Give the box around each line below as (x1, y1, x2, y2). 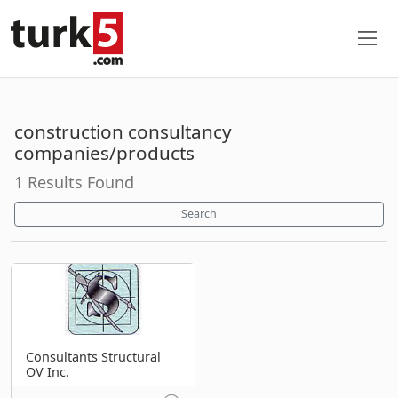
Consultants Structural (26, 347, 161, 365)
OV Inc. (26, 362, 69, 380)
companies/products (14, 139, 195, 165)
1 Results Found (14, 171, 134, 193)
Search (181, 205, 217, 221)
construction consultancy (14, 118, 232, 144)
